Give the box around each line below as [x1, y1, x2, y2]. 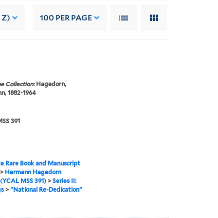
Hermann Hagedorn [4, 168, 61, 176]
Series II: [52, 177, 76, 185]
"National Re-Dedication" [10, 186, 82, 194]
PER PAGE [54, 13, 92, 22]
